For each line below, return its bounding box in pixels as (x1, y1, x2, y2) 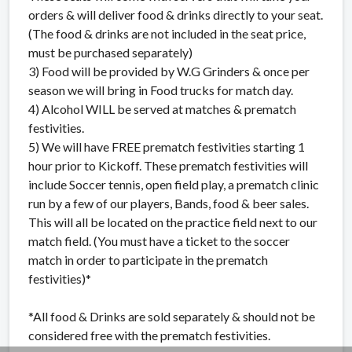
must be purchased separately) (28, 44, 195, 60)
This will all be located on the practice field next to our (28, 214, 317, 229)
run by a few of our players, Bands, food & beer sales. (28, 195, 309, 211)
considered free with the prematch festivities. (28, 327, 273, 343)
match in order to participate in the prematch (28, 251, 268, 267)
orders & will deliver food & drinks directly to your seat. (28, 6, 323, 22)
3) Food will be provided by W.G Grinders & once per (28, 63, 310, 79)
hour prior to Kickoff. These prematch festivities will (28, 157, 308, 173)
